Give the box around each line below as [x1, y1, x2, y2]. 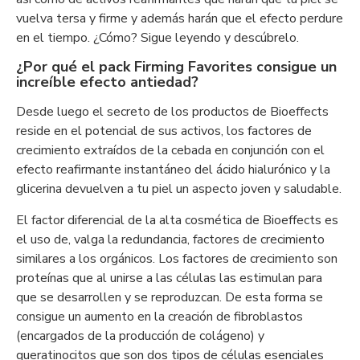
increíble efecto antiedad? [16, 72, 198, 92]
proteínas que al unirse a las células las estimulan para [16, 269, 322, 287]
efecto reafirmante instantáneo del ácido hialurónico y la [16, 161, 330, 178]
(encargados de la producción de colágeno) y [16, 327, 264, 345]
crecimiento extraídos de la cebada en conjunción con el [16, 141, 325, 159]
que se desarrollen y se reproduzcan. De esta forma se [16, 288, 323, 306]
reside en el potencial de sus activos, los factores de [16, 122, 312, 140]
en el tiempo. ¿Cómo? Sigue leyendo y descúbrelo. [16, 29, 299, 47]
